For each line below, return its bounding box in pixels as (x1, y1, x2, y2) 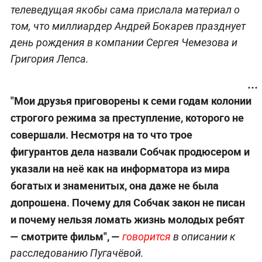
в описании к (173, 230, 236, 243)
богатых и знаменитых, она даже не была (10, 178, 219, 192)
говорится (122, 230, 173, 243)
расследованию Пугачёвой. (10, 246, 144, 259)
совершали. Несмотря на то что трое (10, 127, 192, 142)
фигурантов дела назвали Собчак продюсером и (10, 144, 250, 158)
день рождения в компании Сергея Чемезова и (10, 36, 237, 49)
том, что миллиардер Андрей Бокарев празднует (10, 19, 246, 32)
